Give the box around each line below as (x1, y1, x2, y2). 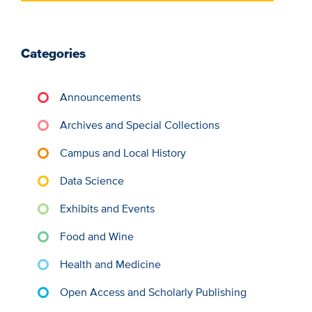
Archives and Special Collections (59, 116, 219, 133)
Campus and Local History (59, 144, 186, 161)
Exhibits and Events (59, 200, 155, 217)
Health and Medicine (59, 256, 161, 272)
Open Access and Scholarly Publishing (59, 283, 247, 300)
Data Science (59, 172, 124, 189)
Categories (20, 42, 86, 63)
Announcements (59, 88, 141, 105)
